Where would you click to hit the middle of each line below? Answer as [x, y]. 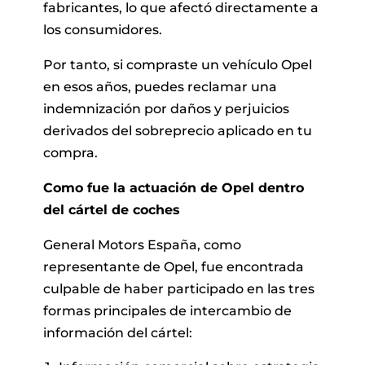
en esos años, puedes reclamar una [160, 86]
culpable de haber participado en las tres [178, 288]
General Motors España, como [142, 244]
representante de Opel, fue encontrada [173, 266]
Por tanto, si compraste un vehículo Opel [177, 64]
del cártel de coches [111, 209]
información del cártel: [117, 332]
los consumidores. [102, 29]
